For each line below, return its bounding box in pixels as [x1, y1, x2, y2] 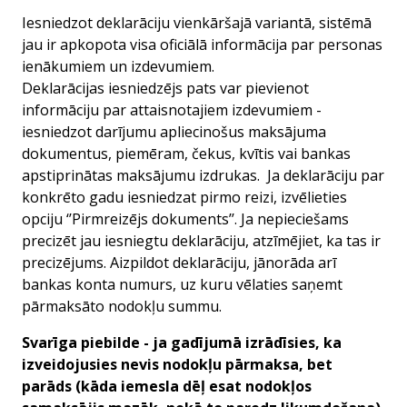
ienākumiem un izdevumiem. [22, 56, 218, 76]
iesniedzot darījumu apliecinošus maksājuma [22, 122, 326, 142]
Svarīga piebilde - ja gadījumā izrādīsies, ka [22, 333, 342, 352]
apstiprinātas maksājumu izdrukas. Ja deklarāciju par [22, 165, 384, 185]
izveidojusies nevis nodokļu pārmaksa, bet [22, 354, 333, 374]
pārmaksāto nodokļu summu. [22, 296, 225, 316]
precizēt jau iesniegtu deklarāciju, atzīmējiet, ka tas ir [22, 231, 381, 251]
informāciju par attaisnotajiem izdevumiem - [22, 100, 322, 120]
